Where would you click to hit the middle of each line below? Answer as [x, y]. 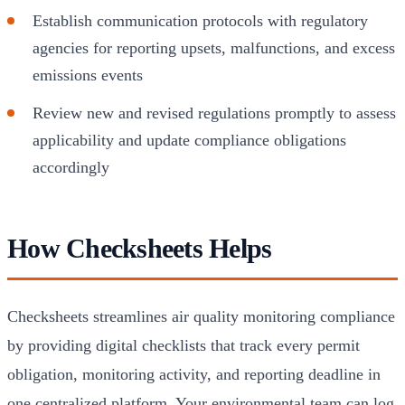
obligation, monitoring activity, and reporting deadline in [194, 374]
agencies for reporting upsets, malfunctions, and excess [214, 47]
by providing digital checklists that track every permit [184, 345]
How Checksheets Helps [140, 248]
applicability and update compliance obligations [189, 140]
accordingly [71, 167]
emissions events [88, 75]
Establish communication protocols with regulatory [200, 20]
